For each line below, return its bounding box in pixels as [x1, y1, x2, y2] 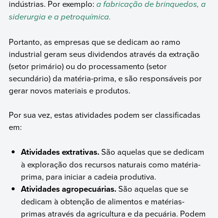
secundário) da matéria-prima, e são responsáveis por [8, 72, 202, 84]
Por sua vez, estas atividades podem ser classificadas [8, 109, 200, 121]
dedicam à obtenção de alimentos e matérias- [21, 195, 185, 207]
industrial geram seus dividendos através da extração [8, 48, 200, 59]
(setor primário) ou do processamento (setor [8, 60, 167, 72]
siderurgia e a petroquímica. [8, 11, 111, 23]
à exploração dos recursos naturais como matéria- [21, 158, 201, 170]
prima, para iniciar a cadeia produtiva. [21, 170, 157, 182]
